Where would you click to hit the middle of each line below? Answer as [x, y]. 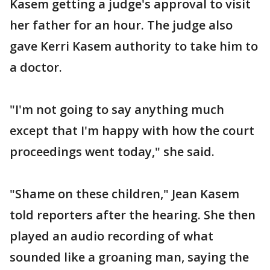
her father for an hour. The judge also [121, 25]
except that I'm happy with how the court [132, 130]
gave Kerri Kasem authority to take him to [134, 46]
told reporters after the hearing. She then [133, 215]
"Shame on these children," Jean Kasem [124, 193]
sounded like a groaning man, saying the [129, 257]
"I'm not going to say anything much [117, 109]
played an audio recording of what [111, 236]
